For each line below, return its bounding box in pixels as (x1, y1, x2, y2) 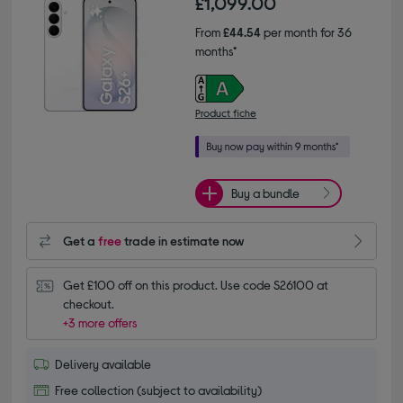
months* (195, 42, 237, 58)
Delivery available (55, 355, 152, 372)
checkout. (63, 295, 115, 311)
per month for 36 (261, 23, 352, 40)
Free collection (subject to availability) (55, 381, 263, 398)
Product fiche (195, 105, 256, 119)
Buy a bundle (231, 185, 300, 201)
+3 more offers (63, 314, 139, 330)
